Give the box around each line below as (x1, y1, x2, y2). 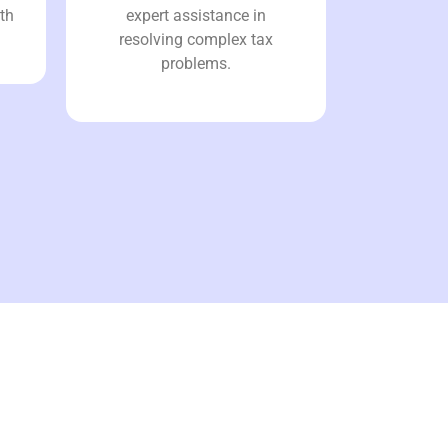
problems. (161, 53, 231, 73)
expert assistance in (126, 5, 266, 25)
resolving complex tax (119, 29, 273, 49)
